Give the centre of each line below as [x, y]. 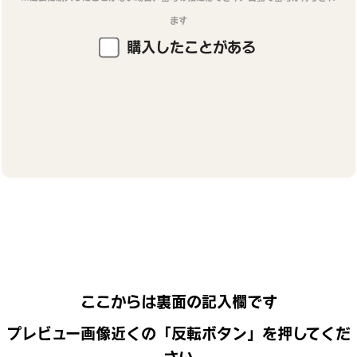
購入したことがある [189, 47]
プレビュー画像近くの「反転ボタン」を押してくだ [178, 333]
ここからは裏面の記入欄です [178, 301]
